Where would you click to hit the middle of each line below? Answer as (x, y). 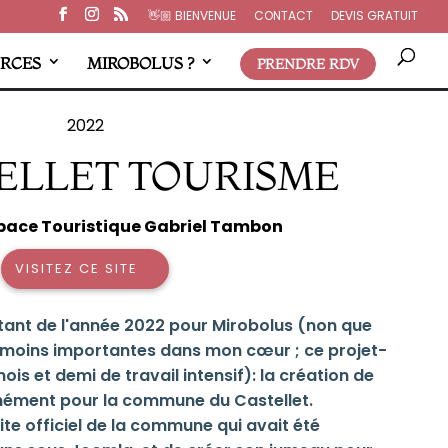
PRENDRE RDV (308, 63)
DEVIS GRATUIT (374, 15)
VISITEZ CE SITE (77, 268)
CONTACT (283, 15)
